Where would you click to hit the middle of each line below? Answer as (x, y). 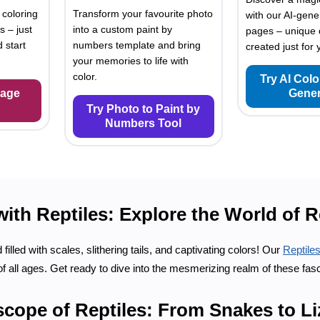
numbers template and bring (137, 45)
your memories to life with (131, 60)
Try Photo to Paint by (144, 109)
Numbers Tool (144, 123)
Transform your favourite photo (143, 13)
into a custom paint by (123, 29)
